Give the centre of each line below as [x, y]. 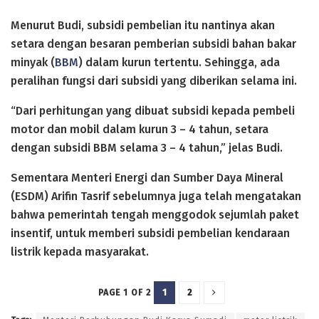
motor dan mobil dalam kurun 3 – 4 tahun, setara [140, 129]
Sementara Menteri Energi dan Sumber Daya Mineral [147, 177]
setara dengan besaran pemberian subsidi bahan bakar [153, 43]
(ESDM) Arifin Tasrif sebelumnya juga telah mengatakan [156, 196]
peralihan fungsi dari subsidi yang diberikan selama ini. [154, 80]
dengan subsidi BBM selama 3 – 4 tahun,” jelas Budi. [147, 147]
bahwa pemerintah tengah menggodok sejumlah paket [155, 214]
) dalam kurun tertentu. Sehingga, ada [179, 62]
